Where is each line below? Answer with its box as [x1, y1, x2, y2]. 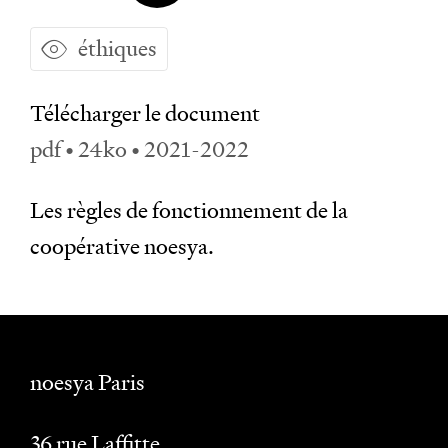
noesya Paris [30, 368, 145, 397]
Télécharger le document [30, 99, 260, 128]
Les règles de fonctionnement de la [30, 196, 348, 225]
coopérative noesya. [30, 232, 214, 261]
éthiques [78, 34, 157, 63]
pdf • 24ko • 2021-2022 [30, 135, 249, 164]
